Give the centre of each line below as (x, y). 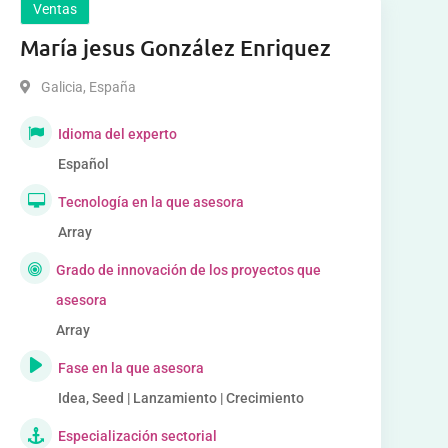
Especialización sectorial (137, 436)
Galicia (61, 87)
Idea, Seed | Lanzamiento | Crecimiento (180, 398)
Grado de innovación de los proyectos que (189, 270)
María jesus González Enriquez (175, 47)
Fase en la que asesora (130, 368)
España (110, 87)
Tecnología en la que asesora (150, 202)
